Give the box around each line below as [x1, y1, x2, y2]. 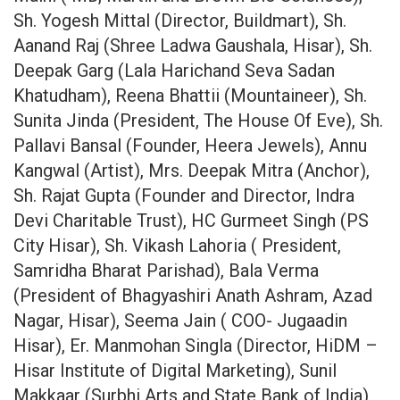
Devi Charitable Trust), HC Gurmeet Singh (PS [13, 209, 369, 231]
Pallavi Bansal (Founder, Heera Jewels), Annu [13, 134, 367, 156]
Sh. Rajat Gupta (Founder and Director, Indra [13, 184, 354, 206]
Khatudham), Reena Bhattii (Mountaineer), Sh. [13, 84, 367, 106]
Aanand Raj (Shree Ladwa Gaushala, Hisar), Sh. [13, 34, 372, 56]
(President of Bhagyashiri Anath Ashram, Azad [13, 284, 372, 306]
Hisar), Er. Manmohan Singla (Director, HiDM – [13, 334, 378, 356]
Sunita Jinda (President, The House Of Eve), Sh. [13, 109, 383, 131]
